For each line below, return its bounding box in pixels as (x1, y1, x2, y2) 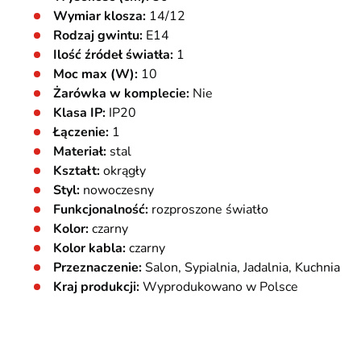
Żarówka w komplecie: (53, 85, 189, 102)
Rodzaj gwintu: (53, 27, 143, 44)
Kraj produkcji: (53, 278, 139, 296)
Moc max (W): (53, 65, 138, 83)
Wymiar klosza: (53, 7, 146, 25)
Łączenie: (53, 123, 109, 141)
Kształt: (53, 162, 100, 180)
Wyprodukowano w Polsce (139, 278, 298, 296)
